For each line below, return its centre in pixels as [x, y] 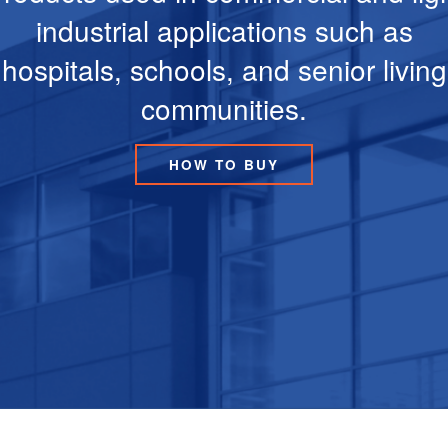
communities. [224, 108]
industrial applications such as [224, 30]
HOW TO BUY [224, 164]
